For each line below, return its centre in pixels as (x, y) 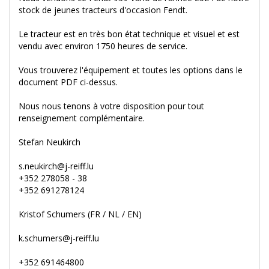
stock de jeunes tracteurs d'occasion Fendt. (103, 10)
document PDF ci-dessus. (68, 82)
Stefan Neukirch (50, 142)
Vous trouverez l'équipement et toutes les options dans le (131, 70)
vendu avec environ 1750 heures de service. (103, 46)
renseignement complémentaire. (82, 118)
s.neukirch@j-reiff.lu (56, 166)
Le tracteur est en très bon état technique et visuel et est (129, 34)
